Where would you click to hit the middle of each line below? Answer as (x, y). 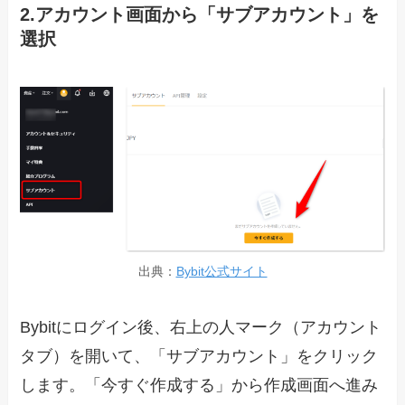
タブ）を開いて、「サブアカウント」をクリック (199, 356)
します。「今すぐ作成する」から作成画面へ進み (199, 385)
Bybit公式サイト (221, 271)
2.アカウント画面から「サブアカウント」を (200, 14)
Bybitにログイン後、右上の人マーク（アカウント (201, 327)
